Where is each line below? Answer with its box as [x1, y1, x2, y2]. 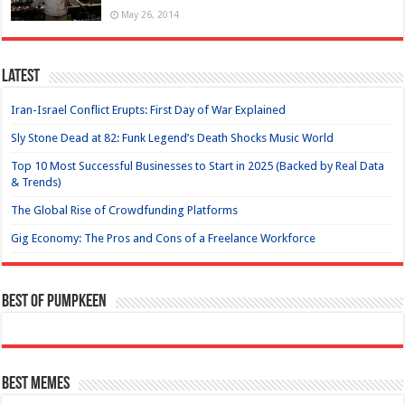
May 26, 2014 [121, 8, 180, 20]
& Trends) [11, 174, 62, 189]
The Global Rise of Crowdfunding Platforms [11, 202, 239, 217]
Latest [2, 67, 41, 86]
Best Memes [2, 374, 71, 393]
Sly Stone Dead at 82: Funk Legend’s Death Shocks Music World [11, 130, 334, 145]
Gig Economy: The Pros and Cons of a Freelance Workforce [11, 231, 316, 245]
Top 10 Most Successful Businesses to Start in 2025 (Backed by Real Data [11, 158, 385, 173]
